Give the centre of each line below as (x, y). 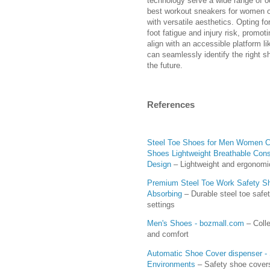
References (171, 104)
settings (161, 205)
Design (159, 165)
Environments (171, 264)
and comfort (168, 234)
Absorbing (165, 194)
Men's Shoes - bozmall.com (196, 224)
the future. (165, 66)
